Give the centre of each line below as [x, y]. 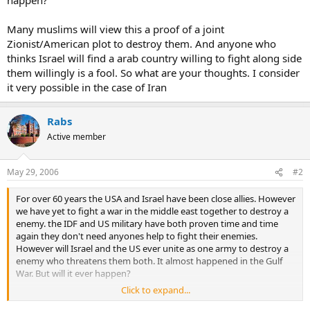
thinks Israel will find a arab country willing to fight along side [154, 58]
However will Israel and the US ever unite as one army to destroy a [152, 248]
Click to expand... [156, 290]
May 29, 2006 [33, 172]
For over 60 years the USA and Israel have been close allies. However [156, 199]
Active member [76, 136]
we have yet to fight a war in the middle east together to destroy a [152, 211]
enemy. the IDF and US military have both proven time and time [147, 224]
